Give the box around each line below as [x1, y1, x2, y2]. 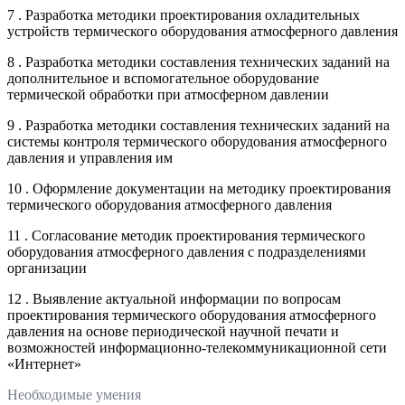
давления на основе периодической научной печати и [7, 323, 339, 339]
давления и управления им [7, 149, 173, 165]
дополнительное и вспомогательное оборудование [7, 70, 319, 86]
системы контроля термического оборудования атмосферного [7, 133, 387, 149]
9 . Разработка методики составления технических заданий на [7, 117, 390, 133]
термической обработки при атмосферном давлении [7, 86, 329, 102]
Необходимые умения [7, 386, 141, 402]
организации [7, 259, 87, 276]
